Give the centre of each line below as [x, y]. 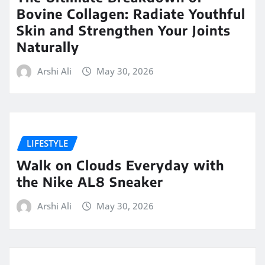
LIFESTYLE [47, 143]
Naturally [48, 46]
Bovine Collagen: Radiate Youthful [131, 13]
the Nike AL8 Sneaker [90, 182]
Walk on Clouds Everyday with [120, 165]
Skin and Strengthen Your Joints [124, 30]
